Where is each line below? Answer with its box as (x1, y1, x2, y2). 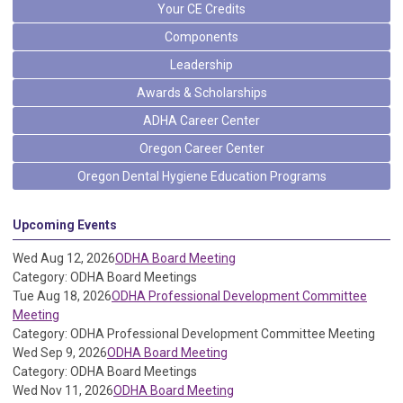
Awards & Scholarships (136, 85, 267, 101)
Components (165, 30, 238, 45)
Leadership (170, 58, 233, 73)
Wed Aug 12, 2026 (13, 251, 115, 266)
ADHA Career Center (143, 113, 260, 129)
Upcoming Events (13, 218, 117, 233)
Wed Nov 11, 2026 (13, 383, 113, 399)
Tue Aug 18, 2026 (13, 289, 112, 304)
